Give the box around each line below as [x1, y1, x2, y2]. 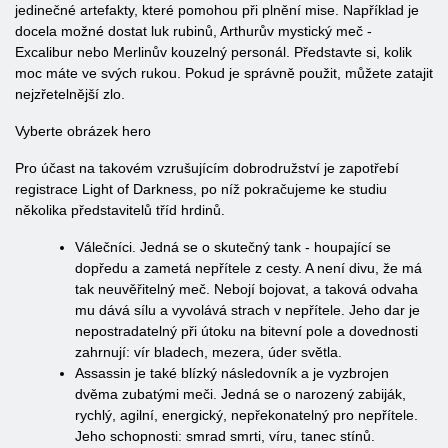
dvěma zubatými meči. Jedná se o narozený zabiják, [75, 386, 406, 402]
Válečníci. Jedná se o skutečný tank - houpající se [75, 239, 391, 255]
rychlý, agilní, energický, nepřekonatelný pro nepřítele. [75, 407, 418, 423]
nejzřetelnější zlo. [15, 86, 125, 102]
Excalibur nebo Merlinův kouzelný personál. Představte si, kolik [15, 44, 412, 60]
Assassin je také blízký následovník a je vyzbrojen [75, 365, 389, 381]
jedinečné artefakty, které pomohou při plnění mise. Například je [15, 2, 419, 18]
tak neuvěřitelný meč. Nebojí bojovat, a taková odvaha [75, 281, 418, 297]
